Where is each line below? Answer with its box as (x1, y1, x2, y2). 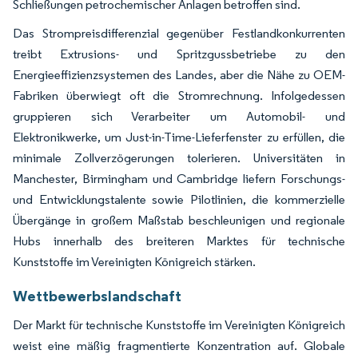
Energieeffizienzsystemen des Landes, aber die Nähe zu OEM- (13, 67, 345, 83)
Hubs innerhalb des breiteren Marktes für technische (13, 233, 345, 249)
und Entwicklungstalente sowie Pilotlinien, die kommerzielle (13, 192, 345, 208)
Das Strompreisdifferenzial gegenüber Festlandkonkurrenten (13, 26, 345, 42)
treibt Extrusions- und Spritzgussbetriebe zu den (13, 46, 345, 62)
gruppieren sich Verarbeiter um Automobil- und (13, 109, 345, 125)
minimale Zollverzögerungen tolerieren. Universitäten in (13, 150, 345, 166)
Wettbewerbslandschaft (13, 286, 181, 306)
